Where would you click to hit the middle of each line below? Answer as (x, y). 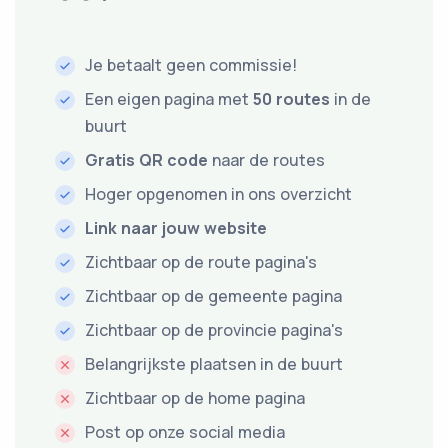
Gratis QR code (146, 160)
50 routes (291, 99)
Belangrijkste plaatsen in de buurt (214, 364)
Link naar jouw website (176, 228)
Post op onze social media (185, 432)
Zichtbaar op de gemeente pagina (213, 296)
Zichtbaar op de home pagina (195, 398)
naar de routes (266, 160)
